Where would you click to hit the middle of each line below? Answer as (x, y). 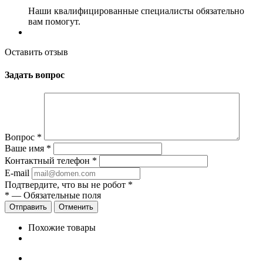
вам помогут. (54, 21)
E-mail (17, 173)
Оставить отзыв (36, 52)
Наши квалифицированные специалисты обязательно (136, 11)
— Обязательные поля (55, 195)
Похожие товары (62, 228)
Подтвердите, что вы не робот (66, 185)
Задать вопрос (35, 75)
